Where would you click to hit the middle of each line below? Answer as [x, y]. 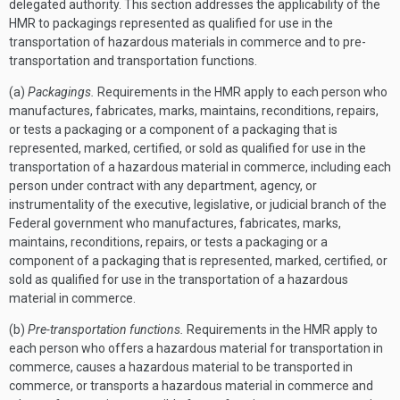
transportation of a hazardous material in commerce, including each [200, 167]
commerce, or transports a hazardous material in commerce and [191, 386]
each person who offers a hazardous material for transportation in [196, 348]
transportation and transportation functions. [133, 61]
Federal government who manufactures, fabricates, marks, [175, 223]
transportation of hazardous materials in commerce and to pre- [187, 42]
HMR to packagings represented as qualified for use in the [171, 23]
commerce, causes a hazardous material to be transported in [181, 367]
